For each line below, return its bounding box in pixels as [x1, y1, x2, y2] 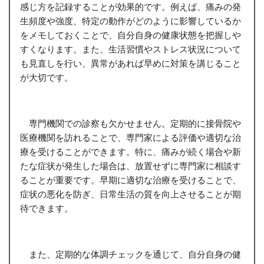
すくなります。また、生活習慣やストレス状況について [19, 44, 241, 55]
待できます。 [19, 203, 73, 214]
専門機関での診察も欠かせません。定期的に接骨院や [19, 118, 241, 129]
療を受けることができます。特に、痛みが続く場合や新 [19, 146, 241, 157]
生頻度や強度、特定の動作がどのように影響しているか [19, 15, 241, 27]
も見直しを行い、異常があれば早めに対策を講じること [19, 58, 241, 69]
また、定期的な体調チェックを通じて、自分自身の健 [19, 249, 241, 260]
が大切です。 [19, 72, 73, 83]
